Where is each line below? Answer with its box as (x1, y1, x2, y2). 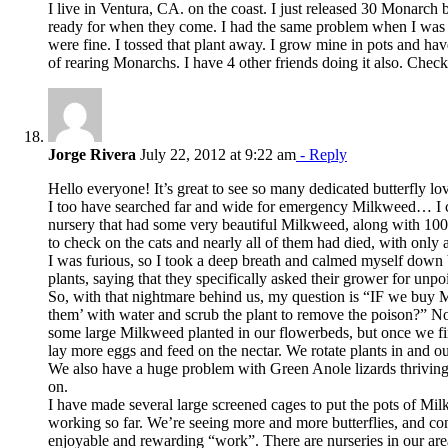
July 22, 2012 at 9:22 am (136, 145, 296, 163)
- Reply (296, 145, 347, 163)
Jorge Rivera (48, 145, 136, 163)
